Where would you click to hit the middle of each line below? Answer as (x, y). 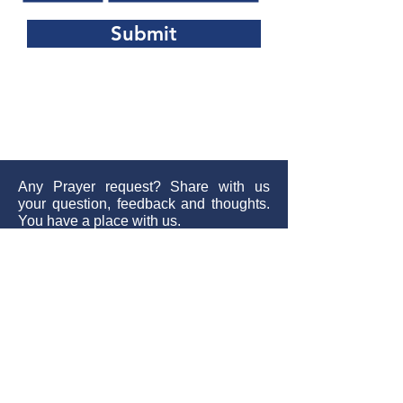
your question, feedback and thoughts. (144, 204)
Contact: (53, 357)
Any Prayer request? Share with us (144, 187)
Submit (144, 34)
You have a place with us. (99, 221)
